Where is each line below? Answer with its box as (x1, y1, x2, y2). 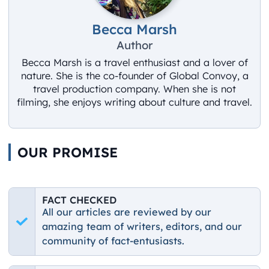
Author (116, 37, 153, 52)
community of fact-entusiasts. (42, 234, 185, 247)
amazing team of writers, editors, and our (42, 220, 243, 232)
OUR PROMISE (17, 144, 118, 161)
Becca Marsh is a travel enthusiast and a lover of (21, 56, 248, 68)
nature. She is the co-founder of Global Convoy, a (20, 69, 249, 82)
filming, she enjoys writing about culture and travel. (17, 95, 252, 108)
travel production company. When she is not (33, 82, 236, 95)
